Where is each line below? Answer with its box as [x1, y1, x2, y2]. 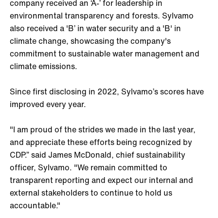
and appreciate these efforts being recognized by [10, 136, 192, 148]
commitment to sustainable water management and [10, 48, 200, 60]
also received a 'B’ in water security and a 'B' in [10, 22, 181, 35]
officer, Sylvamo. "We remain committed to [10, 162, 167, 174]
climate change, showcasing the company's [10, 35, 171, 47]
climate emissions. [10, 60, 81, 73]
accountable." [10, 200, 60, 212]
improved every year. [10, 98, 86, 110]
